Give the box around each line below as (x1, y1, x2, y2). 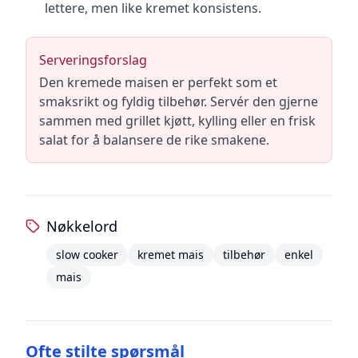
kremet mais (137, 247, 204, 262)
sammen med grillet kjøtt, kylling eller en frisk (39, 112, 316, 129)
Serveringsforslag (39, 51, 147, 69)
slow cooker (55, 247, 118, 262)
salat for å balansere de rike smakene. (39, 131, 269, 149)
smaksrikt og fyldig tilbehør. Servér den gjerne (39, 93, 318, 110)
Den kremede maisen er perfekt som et (39, 74, 277, 91)
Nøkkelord (46, 217, 117, 236)
